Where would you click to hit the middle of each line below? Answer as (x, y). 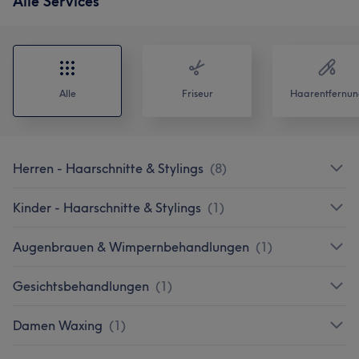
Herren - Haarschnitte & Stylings (108, 168)
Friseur (197, 93)
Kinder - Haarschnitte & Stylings (107, 207)
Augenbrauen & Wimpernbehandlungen (131, 246)
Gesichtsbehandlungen (81, 286)
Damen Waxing (58, 325)
